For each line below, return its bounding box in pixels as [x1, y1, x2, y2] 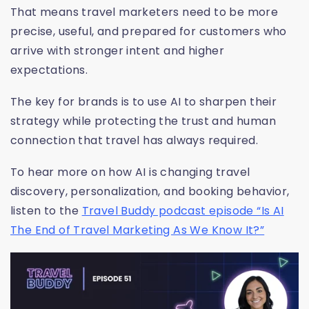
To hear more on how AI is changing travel [10, 164, 250, 181]
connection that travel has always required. [10, 132, 259, 149]
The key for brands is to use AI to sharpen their [10, 94, 277, 110]
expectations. [10, 62, 88, 79]
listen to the [10, 203, 82, 219]
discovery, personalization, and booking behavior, [10, 183, 290, 200]
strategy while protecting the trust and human [10, 113, 276, 130]
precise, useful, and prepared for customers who [10, 23, 287, 40]
